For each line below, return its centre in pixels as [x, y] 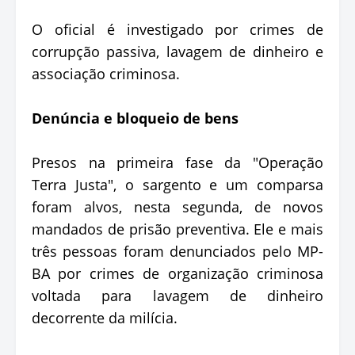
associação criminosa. [106, 73]
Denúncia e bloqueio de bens [135, 118]
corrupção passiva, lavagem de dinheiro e [177, 51]
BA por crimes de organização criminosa [177, 273]
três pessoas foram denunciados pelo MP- [177, 251]
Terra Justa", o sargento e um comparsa [177, 184]
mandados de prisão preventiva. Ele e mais [177, 229]
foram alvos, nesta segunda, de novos [177, 206]
